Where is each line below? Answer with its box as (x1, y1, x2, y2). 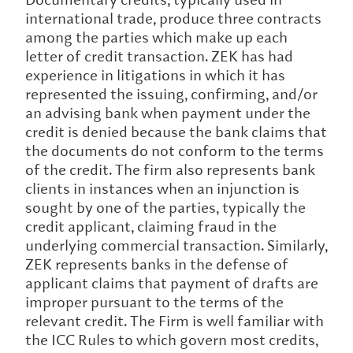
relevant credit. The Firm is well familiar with (25, 311, 324, 331)
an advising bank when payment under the (25, 103, 310, 123)
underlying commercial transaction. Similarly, (25, 236, 328, 255)
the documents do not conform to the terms (25, 141, 324, 161)
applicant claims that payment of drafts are (25, 273, 318, 293)
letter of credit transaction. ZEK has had (25, 46, 293, 66)
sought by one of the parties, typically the (25, 198, 306, 217)
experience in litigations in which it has (25, 65, 285, 85)
